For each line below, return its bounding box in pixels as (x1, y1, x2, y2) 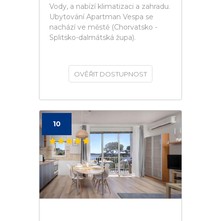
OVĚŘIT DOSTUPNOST (74, 70, 147, 78)
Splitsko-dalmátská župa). (49, 33, 136, 42)
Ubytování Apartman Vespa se (49, 12, 153, 21)
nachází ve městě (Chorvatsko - (49, 23, 157, 32)
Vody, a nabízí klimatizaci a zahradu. (49, 2, 170, 11)
